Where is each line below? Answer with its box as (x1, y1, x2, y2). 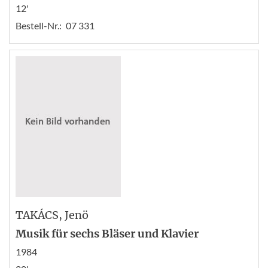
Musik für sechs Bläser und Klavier (16, 226, 199, 240)
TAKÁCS (16, 208, 59, 222)
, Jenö (59, 208, 89, 222)
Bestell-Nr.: (16, 19, 62, 31)
